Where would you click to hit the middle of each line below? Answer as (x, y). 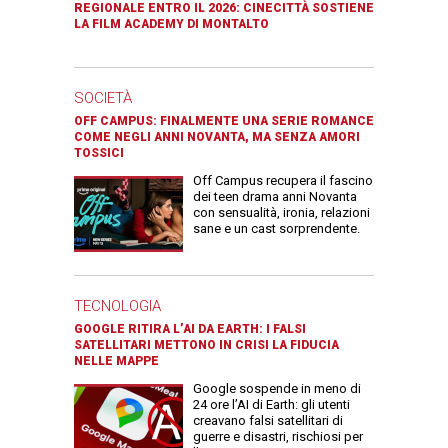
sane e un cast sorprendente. (276, 229)
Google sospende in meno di (277, 389)
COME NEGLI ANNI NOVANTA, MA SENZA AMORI (217, 137)
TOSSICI (99, 153)
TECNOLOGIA (117, 306)
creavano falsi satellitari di (268, 421)
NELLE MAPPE (116, 361)
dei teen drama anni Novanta (275, 197)
